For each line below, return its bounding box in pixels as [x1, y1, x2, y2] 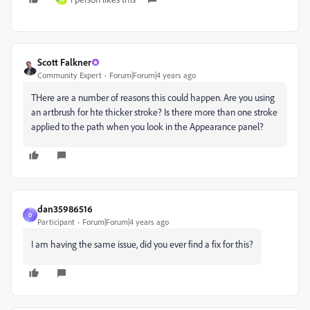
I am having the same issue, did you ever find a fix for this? [31, 238, 253, 250]
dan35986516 [37, 203, 93, 215]
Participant [37, 217, 75, 228]
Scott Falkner [37, 56, 91, 69]
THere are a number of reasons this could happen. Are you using [31, 91, 275, 104]
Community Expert [37, 70, 102, 81]
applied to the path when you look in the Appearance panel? [31, 120, 264, 133]
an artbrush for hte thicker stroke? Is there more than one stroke [31, 106, 277, 118]
